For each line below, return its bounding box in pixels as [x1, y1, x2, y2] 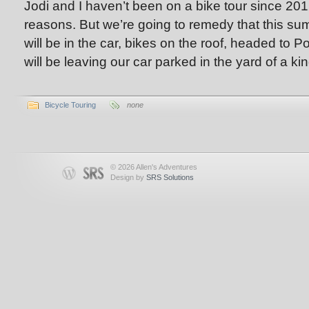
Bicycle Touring [45, 101, 96, 109]
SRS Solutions [146, 173, 194, 181]
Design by [110, 173, 146, 181]
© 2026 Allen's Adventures [110, 163, 197, 171]
